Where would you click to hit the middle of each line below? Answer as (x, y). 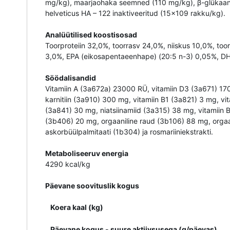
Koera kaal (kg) (77, 207)
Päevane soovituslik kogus (92, 186)
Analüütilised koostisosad (91, 35)
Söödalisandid (71, 78)
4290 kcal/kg (68, 164)
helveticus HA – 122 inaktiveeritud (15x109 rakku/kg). (135, 13)
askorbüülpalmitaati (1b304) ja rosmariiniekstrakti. (129, 132)
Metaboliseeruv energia (87, 154)
